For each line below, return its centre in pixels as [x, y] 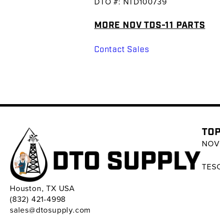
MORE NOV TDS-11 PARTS [150, 25]
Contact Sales [122, 50]
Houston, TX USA [42, 188]
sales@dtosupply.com [51, 210]
